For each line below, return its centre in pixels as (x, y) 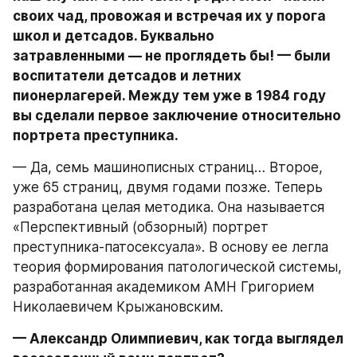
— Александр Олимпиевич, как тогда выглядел (178, 338)
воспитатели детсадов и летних (127, 75)
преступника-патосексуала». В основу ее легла (171, 247)
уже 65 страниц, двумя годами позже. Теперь (168, 187)
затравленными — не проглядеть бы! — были (172, 55)
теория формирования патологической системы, (177, 267)
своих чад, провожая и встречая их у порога (169, 16)
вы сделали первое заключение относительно (177, 115)
